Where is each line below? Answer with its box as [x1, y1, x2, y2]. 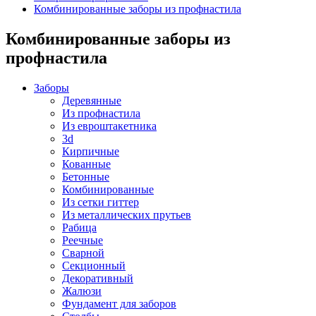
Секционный [62, 259, 126, 272]
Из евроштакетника [62, 119, 157, 132]
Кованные [62, 157, 111, 170]
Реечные [62, 233, 103, 246]
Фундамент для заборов [62, 297, 176, 310]
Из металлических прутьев [62, 208, 191, 221]
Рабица [62, 221, 97, 233]
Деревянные [62, 94, 121, 107]
